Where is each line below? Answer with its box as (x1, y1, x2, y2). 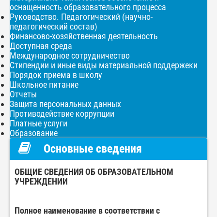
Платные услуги (10, 118, 67, 129)
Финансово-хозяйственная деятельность (10, 31, 158, 42)
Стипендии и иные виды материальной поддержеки (10, 60, 198, 71)
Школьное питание (10, 79, 78, 90)
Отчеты (10, 89, 37, 100)
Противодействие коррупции (10, 108, 114, 119)
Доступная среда (10, 41, 72, 51)
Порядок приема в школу (10, 70, 102, 80)
